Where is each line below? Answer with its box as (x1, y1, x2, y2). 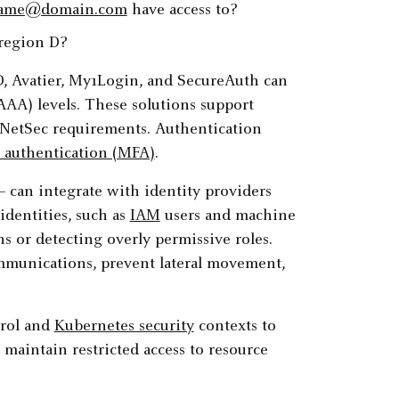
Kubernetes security (53, 319, 194, 336)
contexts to (193, 319, 276, 336)
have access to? (126, 3, 238, 20)
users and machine (159, 208, 296, 225)
